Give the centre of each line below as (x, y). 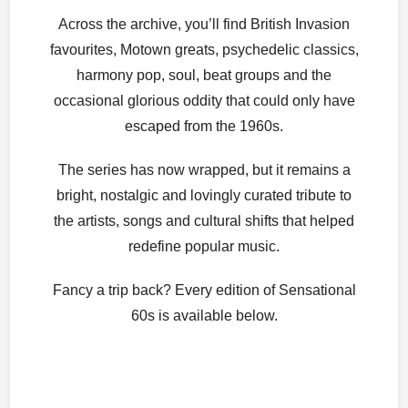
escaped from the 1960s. (204, 127)
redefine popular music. (204, 247)
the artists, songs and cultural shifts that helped (204, 221)
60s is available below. (204, 316)
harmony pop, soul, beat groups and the (204, 76)
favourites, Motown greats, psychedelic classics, (204, 50)
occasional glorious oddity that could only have (204, 101)
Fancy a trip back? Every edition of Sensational (204, 291)
